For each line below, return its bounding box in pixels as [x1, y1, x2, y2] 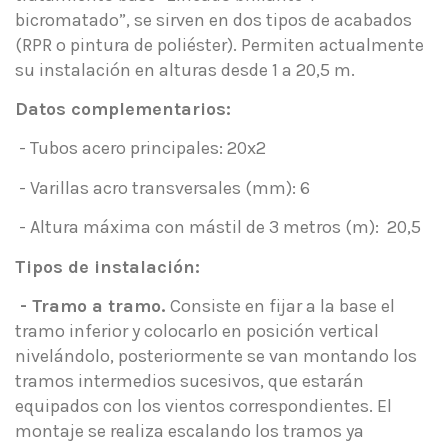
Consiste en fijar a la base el [170, 295, 395, 318]
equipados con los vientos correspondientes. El [15, 395, 392, 418]
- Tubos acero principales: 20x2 [15, 137, 266, 160]
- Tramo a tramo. [15, 295, 170, 318]
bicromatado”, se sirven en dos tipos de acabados [15, 8, 412, 31]
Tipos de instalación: [15, 255, 200, 278]
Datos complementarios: [15, 98, 231, 121]
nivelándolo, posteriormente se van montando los [15, 345, 417, 368]
